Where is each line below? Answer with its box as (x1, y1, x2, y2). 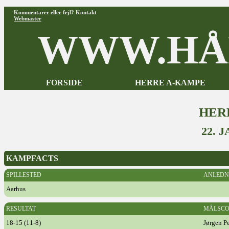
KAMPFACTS (6, 154, 58, 163)
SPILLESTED (6, 171, 41, 178)
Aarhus (6, 185, 26, 193)
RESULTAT (6, 205, 36, 212)
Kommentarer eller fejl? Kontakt (14, 9, 97, 15)
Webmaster (14, 15, 41, 21)
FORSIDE (45, 78, 83, 87)
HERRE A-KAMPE (134, 78, 205, 87)
